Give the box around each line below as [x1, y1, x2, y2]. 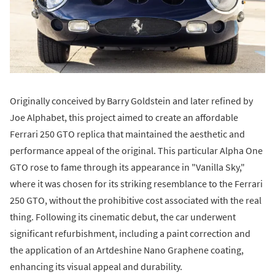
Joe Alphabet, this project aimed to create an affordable [10, 111, 238, 124]
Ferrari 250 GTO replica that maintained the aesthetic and [10, 128, 245, 141]
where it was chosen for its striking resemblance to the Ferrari [10, 177, 263, 190]
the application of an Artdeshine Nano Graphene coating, [10, 244, 244, 257]
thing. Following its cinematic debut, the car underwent [10, 211, 236, 223]
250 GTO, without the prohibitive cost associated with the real [10, 194, 261, 207]
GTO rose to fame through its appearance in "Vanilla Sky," [10, 161, 245, 174]
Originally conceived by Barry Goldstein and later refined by [10, 95, 253, 107]
